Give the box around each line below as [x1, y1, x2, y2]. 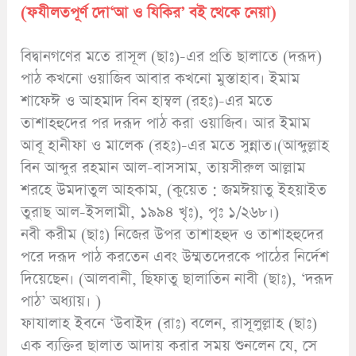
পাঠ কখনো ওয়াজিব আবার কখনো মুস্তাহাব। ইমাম [21, 68, 300, 91]
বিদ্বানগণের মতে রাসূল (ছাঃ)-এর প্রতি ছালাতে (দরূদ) [21, 46, 323, 68]
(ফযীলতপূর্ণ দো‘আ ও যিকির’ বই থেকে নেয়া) [21, 2, 277, 24]
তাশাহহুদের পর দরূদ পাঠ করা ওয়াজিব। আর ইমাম [21, 113, 311, 135]
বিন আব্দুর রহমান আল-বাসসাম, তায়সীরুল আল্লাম [21, 157, 306, 180]
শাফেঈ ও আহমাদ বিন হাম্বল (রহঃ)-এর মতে [21, 91, 273, 113]
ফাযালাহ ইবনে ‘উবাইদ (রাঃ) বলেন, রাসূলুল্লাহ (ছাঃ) [21, 313, 318, 335]
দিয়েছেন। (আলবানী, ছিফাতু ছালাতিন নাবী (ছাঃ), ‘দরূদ [21, 269, 334, 291]
